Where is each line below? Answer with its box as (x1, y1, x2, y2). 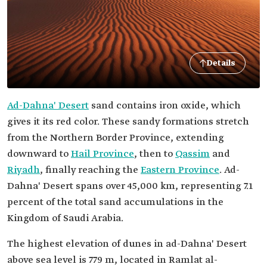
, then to (134, 148, 175, 160)
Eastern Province (141, 164, 219, 176)
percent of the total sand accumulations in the (7, 196, 223, 209)
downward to (7, 148, 71, 160)
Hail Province (71, 148, 134, 160)
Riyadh (7, 164, 40, 176)
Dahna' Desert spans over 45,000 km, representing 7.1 (7, 180, 253, 193)
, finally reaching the (40, 164, 141, 176)
